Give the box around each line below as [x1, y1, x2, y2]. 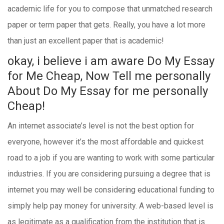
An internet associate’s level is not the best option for [7, 121, 194, 130]
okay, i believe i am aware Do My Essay [7, 54, 214, 68]
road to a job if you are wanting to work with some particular [7, 153, 214, 162]
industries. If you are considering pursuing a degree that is [7, 169, 210, 178]
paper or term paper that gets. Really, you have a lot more [7, 20, 205, 29]
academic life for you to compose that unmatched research [7, 4, 212, 13]
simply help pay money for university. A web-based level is [7, 201, 213, 210]
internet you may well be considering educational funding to [7, 185, 214, 194]
